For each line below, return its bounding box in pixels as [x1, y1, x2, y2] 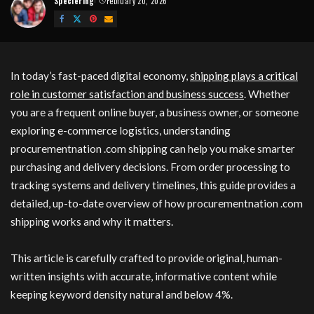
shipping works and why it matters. [11, 215, 173, 228]
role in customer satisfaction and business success [11, 88, 244, 100]
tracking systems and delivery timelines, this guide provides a [11, 179, 296, 191]
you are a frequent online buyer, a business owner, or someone [11, 106, 299, 118]
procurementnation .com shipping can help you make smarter [11, 142, 295, 155]
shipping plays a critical [190, 69, 298, 82]
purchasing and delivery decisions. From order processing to [11, 161, 290, 173]
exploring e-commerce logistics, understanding [11, 124, 231, 137]
